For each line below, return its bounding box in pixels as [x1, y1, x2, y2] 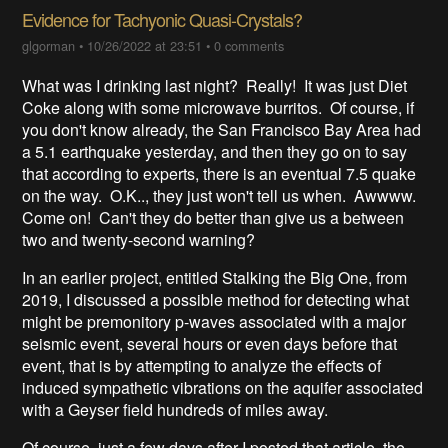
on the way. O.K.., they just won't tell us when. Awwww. [22, 183, 421, 207]
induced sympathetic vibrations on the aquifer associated [22, 375, 424, 399]
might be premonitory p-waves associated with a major [22, 309, 407, 333]
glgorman [22, 35, 76, 55]
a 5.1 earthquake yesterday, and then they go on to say [22, 139, 408, 163]
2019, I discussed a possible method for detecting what [22, 287, 410, 311]
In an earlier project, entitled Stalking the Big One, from [22, 265, 408, 289]
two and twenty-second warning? [22, 227, 256, 251]
